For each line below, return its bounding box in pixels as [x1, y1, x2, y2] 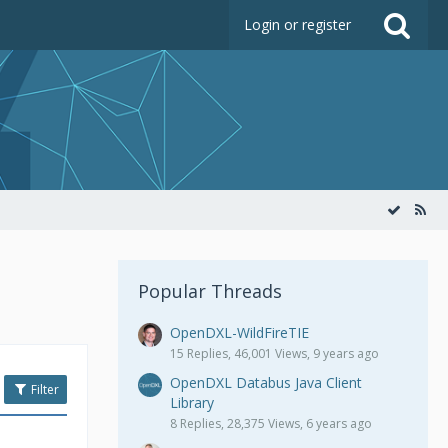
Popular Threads [138, 279, 282, 303]
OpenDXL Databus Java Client [170, 373, 362, 392]
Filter [28, 381, 59, 398]
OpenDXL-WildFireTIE [170, 323, 309, 342]
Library [170, 393, 214, 412]
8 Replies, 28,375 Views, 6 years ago [170, 415, 372, 432]
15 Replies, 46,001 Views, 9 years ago [170, 345, 379, 362]
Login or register [244, 15, 351, 34]
